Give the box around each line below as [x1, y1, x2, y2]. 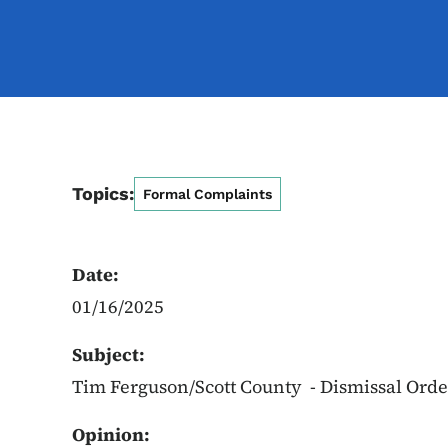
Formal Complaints [143, 186, 272, 202]
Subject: [72, 342, 145, 367]
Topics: [72, 183, 134, 204]
